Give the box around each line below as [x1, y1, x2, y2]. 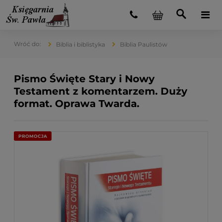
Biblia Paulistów [120, 41, 167, 48]
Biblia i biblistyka [56, 41, 105, 48]
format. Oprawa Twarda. [14, 98, 139, 110]
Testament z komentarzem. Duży [14, 85, 187, 97]
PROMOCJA [18, 133, 47, 139]
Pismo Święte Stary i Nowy [14, 73, 155, 85]
